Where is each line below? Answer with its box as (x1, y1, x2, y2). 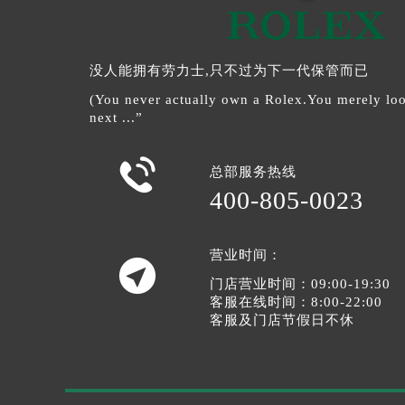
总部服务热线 (210, 164, 297, 179)
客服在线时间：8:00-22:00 (210, 294, 383, 309)
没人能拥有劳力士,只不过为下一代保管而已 (89, 62, 369, 78)
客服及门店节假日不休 (210, 312, 355, 327)
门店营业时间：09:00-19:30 (210, 276, 391, 291)
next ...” (89, 109, 143, 125)
